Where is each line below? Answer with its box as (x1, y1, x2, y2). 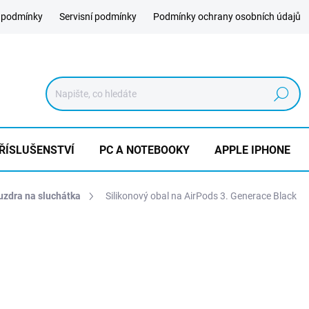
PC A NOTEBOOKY (99, 143, 190, 157)
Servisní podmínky (59, 11, 137, 22)
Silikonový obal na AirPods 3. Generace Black (106, 190, 297, 201)
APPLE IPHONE (215, 143, 290, 157)
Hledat (267, 88, 296, 100)
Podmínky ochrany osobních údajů (153, 11, 301, 22)
